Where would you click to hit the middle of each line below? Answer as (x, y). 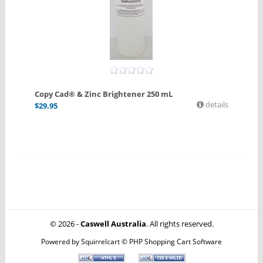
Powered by (61, 242)
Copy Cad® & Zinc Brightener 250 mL (103, 94)
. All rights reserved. (180, 224)
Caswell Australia (113, 224)
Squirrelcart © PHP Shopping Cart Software (151, 242)
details (216, 105)
